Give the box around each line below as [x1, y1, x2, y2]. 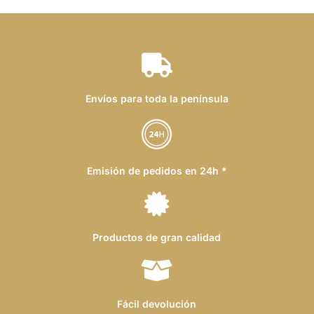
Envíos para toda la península [85, 92, 228, 104]
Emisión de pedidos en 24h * [86, 164, 227, 177]
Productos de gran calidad [93, 231, 221, 243]
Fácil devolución [117, 297, 197, 310]
